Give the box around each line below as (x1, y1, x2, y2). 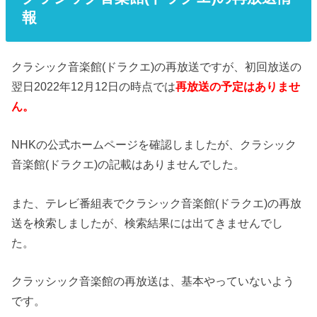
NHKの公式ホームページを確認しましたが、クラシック (11, 138, 297, 151)
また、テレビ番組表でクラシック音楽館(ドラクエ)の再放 (11, 196, 302, 209)
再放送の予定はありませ (175, 79, 301, 93)
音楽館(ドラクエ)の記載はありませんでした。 (11, 158, 246, 171)
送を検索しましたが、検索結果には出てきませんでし (11, 216, 284, 229)
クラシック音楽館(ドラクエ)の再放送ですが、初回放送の (11, 59, 302, 73)
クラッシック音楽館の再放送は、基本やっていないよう (11, 274, 295, 287)
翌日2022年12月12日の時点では (11, 79, 176, 93)
